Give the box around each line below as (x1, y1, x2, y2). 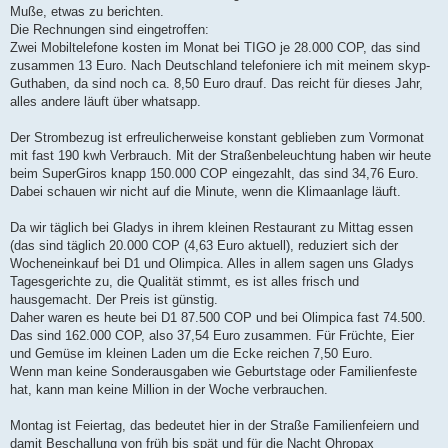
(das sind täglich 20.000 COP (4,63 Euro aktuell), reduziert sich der (10, 238, 398, 254)
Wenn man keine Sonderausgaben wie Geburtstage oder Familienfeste (10, 364, 417, 380)
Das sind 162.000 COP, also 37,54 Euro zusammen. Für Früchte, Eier (10, 328, 414, 344)
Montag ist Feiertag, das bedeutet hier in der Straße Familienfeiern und (10, 418, 419, 434)
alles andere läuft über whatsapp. (10, 94, 201, 110)
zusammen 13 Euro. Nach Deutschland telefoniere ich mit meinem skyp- (10, 58, 430, 74)
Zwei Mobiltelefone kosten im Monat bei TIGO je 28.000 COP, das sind (10, 40, 420, 56)
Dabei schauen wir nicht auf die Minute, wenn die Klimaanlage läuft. (10, 184, 401, 200)
